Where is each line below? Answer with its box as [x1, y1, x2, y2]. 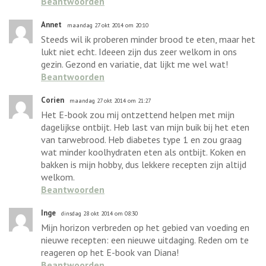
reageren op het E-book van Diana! [41, 246, 179, 258]
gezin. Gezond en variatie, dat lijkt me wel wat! [41, 58, 228, 70]
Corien [41, 94, 64, 105]
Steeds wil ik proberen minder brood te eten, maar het [41, 33, 255, 45]
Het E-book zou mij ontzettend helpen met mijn [41, 108, 235, 121]
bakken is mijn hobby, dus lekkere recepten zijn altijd [41, 158, 246, 170]
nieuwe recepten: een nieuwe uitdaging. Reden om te [41, 233, 249, 246]
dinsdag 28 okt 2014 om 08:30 [61, 209, 138, 217]
